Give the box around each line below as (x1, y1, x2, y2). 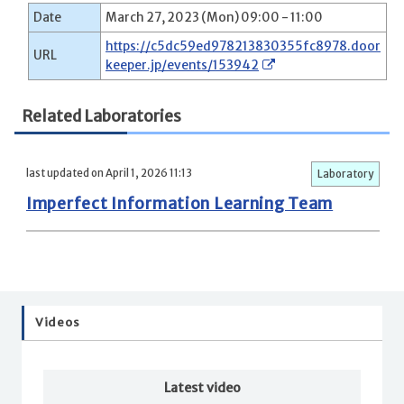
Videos (35, 315, 80, 331)
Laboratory (317, 168, 373, 181)
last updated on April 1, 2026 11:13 (26, 167, 192, 180)
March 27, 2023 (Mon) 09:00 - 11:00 (106, 9, 323, 25)
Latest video (163, 380, 241, 397)
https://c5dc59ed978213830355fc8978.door (106, 38, 381, 54)
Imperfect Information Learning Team (26, 194, 334, 215)
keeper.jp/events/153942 (106, 57, 259, 73)
